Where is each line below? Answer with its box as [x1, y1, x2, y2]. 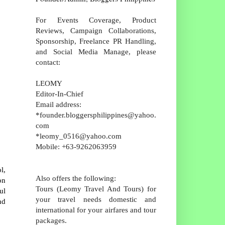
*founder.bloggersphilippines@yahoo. [36, 110, 156, 119]
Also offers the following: [36, 173, 116, 182]
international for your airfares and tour [36, 205, 156, 214]
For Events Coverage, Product [36, 15, 156, 24]
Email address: [36, 99, 81, 108]
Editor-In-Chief [36, 89, 83, 98]
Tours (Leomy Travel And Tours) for [36, 184, 156, 193]
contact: [36, 57, 60, 66]
